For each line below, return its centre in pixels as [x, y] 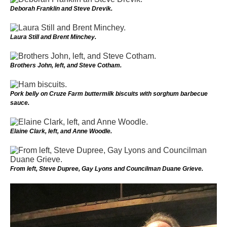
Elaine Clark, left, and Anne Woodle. [61, 131]
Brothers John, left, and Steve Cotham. [66, 65]
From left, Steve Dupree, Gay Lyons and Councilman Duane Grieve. [107, 168]
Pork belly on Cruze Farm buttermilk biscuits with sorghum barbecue [109, 93]
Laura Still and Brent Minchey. [53, 37]
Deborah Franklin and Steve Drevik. [61, 8]
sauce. [20, 103]
